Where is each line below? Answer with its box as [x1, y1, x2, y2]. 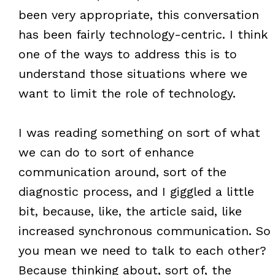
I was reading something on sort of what [18, 125, 260, 140]
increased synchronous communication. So [18, 223, 271, 238]
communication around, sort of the [18, 164, 227, 179]
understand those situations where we [18, 66, 247, 81]
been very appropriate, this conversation [18, 7, 259, 22]
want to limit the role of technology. [18, 85, 236, 101]
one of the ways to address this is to [18, 46, 237, 61]
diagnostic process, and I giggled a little [18, 184, 254, 199]
